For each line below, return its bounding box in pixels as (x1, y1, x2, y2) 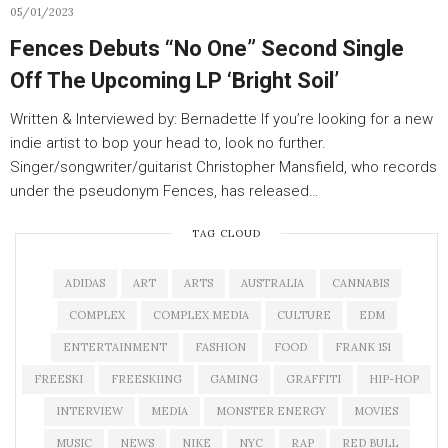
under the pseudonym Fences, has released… (10, 182, 319, 200)
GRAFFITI (286, 372, 341, 386)
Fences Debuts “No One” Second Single (10, 36, 404, 61)
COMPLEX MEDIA (152, 308, 249, 322)
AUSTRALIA (240, 276, 304, 290)
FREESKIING (111, 372, 182, 386)
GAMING (210, 372, 258, 386)
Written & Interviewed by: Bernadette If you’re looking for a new (10, 110, 433, 128)
